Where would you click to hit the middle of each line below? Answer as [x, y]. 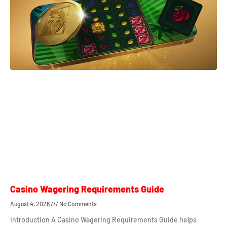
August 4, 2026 [30, 204]
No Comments [78, 204]
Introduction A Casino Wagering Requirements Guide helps [103, 220]
